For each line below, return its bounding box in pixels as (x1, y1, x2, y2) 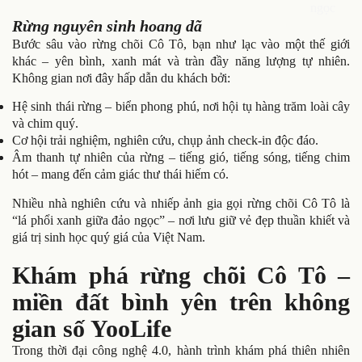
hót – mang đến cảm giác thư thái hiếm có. (12, 167, 229, 182)
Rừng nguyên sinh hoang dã (12, 16, 202, 35)
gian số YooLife (12, 314, 171, 342)
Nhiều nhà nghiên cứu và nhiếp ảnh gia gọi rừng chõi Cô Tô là (12, 196, 350, 210)
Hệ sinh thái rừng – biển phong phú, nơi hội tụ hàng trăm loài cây (12, 99, 350, 114)
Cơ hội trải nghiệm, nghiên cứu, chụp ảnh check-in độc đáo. (12, 133, 318, 148)
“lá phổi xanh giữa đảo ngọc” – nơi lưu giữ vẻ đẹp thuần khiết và (12, 213, 350, 227)
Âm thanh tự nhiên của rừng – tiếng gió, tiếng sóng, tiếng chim (12, 150, 350, 165)
